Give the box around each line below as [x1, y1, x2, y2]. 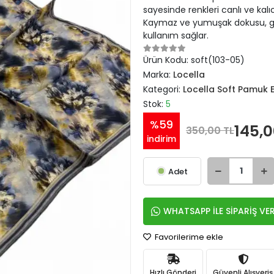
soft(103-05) [191, 54, 245, 66]
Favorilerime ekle [153, 231, 223, 243]
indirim [147, 133, 176, 145]
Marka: [143, 68, 173, 81]
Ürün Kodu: [143, 54, 191, 66]
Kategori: [143, 83, 183, 95]
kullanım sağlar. [143, 29, 209, 42]
